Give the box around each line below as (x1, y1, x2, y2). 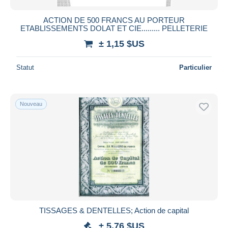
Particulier (179, 63, 212, 71)
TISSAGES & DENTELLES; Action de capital (39, 206, 189, 215)
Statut (16, 63, 34, 71)
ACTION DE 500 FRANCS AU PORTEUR (43, 15, 185, 24)
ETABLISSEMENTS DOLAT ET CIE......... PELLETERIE (20, 23, 208, 33)
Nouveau (20, 100, 42, 107)
